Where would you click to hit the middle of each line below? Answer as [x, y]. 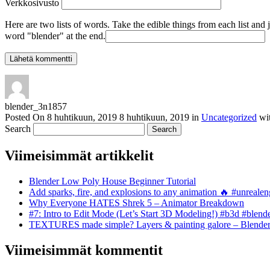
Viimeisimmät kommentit [84, 250]
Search [18, 128]
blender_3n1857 [36, 106]
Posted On [26, 117]
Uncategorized [229, 117]
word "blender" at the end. [55, 36]
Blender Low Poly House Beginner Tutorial [112, 181]
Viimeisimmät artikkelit [79, 155]
